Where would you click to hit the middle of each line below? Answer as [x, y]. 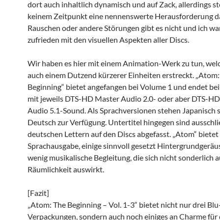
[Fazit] [38, 193]
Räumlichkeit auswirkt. [66, 169]
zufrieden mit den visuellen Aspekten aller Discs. [108, 40]
